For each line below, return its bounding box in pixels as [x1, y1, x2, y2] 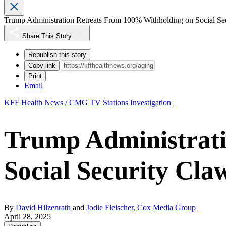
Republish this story [28, 51, 86, 59]
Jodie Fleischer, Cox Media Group [86, 203, 196, 212]
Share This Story [22, 32, 72, 40]
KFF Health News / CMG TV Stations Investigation [4, 98, 171, 107]
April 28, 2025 [4, 212, 51, 221]
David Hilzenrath [16, 203, 71, 212]
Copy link [28, 62, 55, 70]
